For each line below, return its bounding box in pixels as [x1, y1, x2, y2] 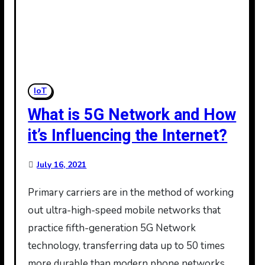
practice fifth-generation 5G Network [28, 221, 196, 235]
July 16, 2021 [37, 159, 87, 170]
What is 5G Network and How [28, 104, 237, 127]
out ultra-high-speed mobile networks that [28, 203, 221, 217]
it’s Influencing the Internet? [28, 124, 228, 147]
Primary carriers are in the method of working [28, 186, 35, 199]
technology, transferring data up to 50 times [28, 239, 225, 253]
